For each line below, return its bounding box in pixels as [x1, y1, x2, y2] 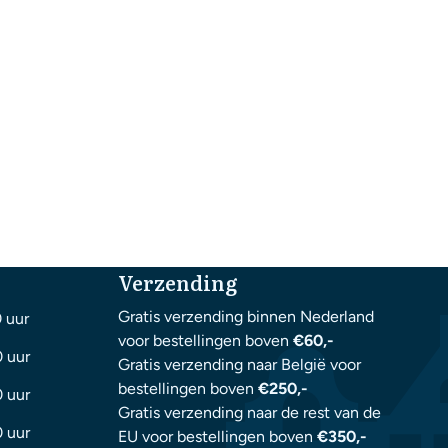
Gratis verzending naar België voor [118, 355, 362, 375]
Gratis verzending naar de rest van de [118, 403, 382, 423]
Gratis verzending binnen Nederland [118, 307, 375, 327]
